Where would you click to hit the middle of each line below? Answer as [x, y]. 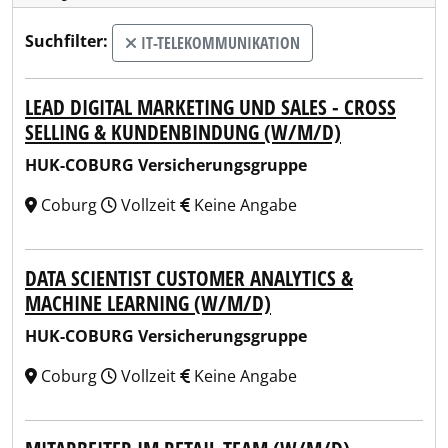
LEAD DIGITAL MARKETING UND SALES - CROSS [210, 107]
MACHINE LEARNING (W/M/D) [148, 303]
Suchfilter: [66, 41]
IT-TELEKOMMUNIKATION [218, 43]
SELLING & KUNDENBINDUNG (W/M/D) [183, 132]
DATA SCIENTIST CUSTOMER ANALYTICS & [189, 278]
